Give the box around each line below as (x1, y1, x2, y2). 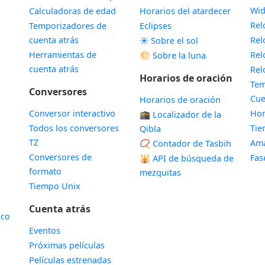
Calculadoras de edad (28, 5, 116, 17)
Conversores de (28, 151, 92, 163)
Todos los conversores (28, 122, 119, 134)
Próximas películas (28, 240, 105, 251)
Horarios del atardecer (139, 5, 231, 17)
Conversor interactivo (28, 108, 115, 119)
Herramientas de (28, 49, 96, 60)
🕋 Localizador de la (139, 109, 221, 120)
